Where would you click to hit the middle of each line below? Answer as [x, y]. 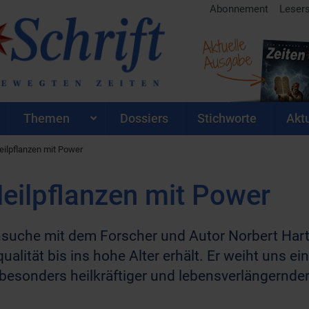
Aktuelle [224, 46]
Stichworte [227, 118]
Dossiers [144, 118]
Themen [46, 118]
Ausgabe [228, 61]
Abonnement [239, 9]
